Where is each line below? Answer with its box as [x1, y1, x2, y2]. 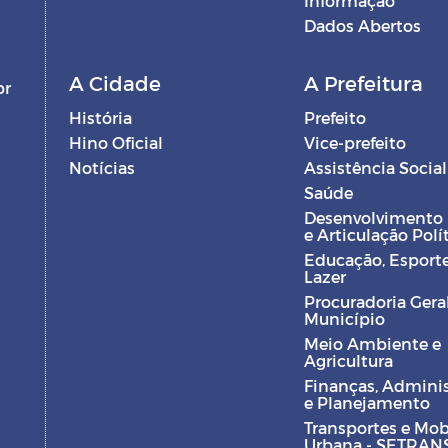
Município [303, 309, 385, 328]
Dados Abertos [303, 16, 421, 35]
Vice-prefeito [303, 133, 406, 152]
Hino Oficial [68, 133, 163, 152]
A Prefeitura [303, 71, 423, 95]
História [68, 108, 132, 127]
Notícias [68, 158, 135, 177]
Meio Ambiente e [303, 334, 441, 353]
